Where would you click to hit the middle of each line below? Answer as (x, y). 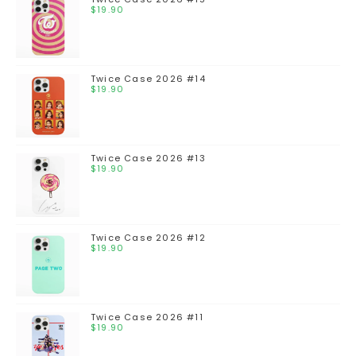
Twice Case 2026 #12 (148, 238)
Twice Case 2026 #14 (148, 79)
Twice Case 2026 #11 (147, 317)
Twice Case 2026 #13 (148, 159)
